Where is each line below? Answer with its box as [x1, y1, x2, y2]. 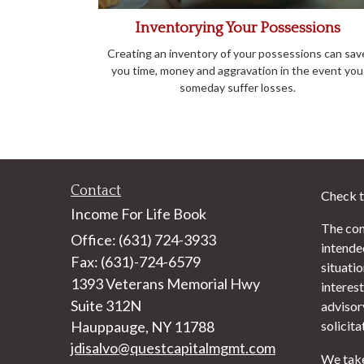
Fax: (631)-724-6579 [71, 252, 201, 271]
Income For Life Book [71, 204, 206, 223]
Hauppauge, [71, 317, 149, 336]
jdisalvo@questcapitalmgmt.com [71, 338, 275, 357]
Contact [71, 182, 121, 199]
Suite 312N [71, 296, 141, 314]
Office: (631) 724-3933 [71, 230, 216, 249]
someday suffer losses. [179, 80, 296, 94]
